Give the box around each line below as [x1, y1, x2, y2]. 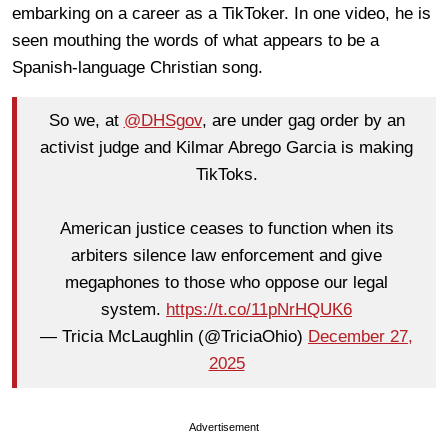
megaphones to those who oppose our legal [65, 273, 388, 293]
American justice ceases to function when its [59, 219, 394, 239]
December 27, [308, 327, 413, 347]
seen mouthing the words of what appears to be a [12, 30, 379, 50]
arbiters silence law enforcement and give [71, 246, 382, 266]
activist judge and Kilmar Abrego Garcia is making [40, 138, 413, 158]
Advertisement [189, 420, 259, 433]
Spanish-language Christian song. [12, 57, 263, 77]
